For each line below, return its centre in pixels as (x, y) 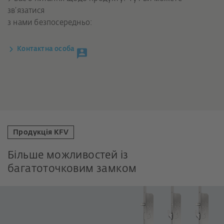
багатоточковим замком (72, 169)
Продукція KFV (41, 133)
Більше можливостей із (68, 156)
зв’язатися (26, 10)
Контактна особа (46, 49)
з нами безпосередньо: (50, 22)
